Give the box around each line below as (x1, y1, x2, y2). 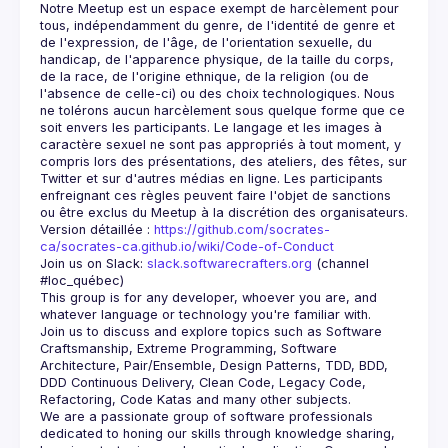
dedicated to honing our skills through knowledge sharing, (40, 426, 395, 441)
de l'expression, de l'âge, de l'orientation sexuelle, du (40, 35, 372, 50)
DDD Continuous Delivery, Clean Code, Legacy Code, (40, 375, 366, 390)
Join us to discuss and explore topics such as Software (40, 324, 382, 339)
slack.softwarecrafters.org (147, 256, 312, 271)
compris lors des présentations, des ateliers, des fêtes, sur (40, 154, 407, 169)
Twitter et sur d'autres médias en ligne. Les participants (40, 171, 383, 186)
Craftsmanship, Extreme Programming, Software (40, 341, 337, 356)
